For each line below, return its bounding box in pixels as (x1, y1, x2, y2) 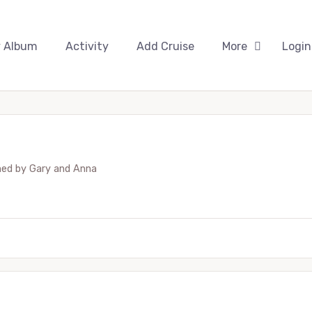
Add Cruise (136, 40, 194, 53)
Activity (65, 40, 109, 53)
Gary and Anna (29, 163, 97, 175)
